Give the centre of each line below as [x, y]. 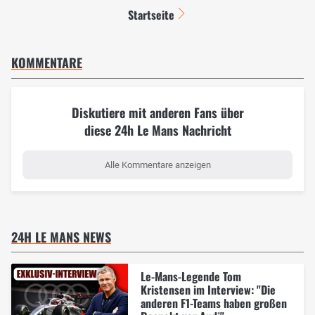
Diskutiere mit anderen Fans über [157, 112]
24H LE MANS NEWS [61, 237]
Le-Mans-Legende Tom [191, 276]
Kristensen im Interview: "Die [208, 289]
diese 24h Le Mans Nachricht [157, 130]
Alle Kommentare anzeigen [157, 165]
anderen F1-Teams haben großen [213, 303]
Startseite [151, 14]
